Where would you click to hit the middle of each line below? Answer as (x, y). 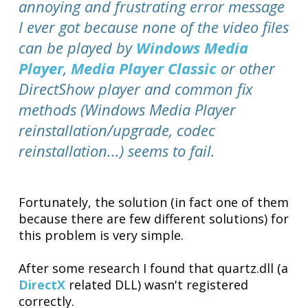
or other (246, 68)
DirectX (42, 284)
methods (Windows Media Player (128, 109)
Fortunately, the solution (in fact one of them (154, 202)
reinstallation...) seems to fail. (117, 150)
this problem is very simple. (101, 235)
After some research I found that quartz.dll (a (154, 268)
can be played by (78, 47)
